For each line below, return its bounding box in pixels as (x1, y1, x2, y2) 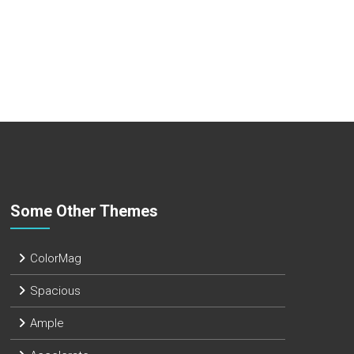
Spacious (29, 284, 81, 298)
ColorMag (29, 251, 81, 265)
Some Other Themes (9, 201, 158, 220)
